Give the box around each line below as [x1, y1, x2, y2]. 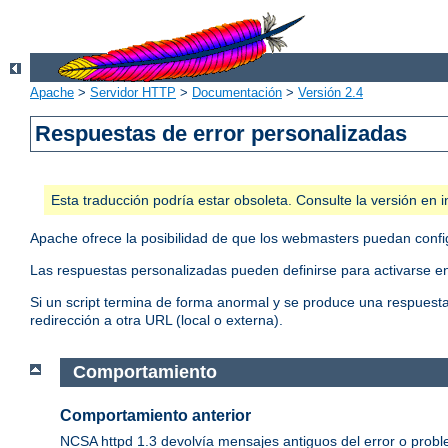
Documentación [192, 85, 282, 101]
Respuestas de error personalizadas [35, 121, 408, 147]
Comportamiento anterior [60, 407, 251, 425]
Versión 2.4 [298, 85, 363, 101]
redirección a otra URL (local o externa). [30, 312, 283, 329]
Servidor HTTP [90, 85, 176, 101]
